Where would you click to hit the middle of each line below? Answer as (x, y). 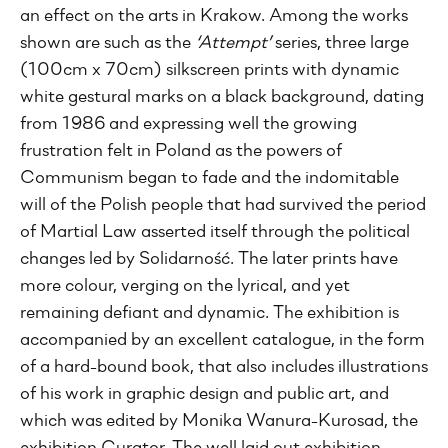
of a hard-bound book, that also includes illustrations (224, 367)
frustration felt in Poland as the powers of (181, 151)
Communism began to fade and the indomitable (209, 178)
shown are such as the (107, 43)
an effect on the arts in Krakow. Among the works (214, 16)
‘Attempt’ (233, 43)
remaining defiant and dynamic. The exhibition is (209, 313)
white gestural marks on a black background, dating (222, 97)
